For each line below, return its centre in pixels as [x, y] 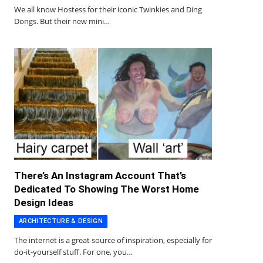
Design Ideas [44, 202]
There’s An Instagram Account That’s [100, 175]
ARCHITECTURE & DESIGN [61, 221]
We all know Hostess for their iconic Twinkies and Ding [108, 10]
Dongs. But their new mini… [62, 21]
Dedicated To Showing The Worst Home [107, 189]
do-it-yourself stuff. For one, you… [73, 252]
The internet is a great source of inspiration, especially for [113, 240]
